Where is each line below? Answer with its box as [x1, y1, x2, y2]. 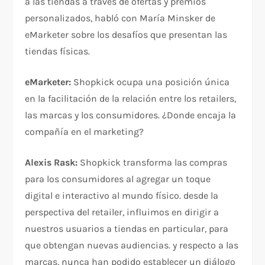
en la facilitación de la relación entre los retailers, [25, 93, 237, 105]
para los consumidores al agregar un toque [25, 173, 211, 185]
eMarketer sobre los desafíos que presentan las [25, 29, 228, 41]
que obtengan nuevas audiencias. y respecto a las [25, 240, 239, 251]
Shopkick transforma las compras [80, 157, 228, 169]
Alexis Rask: [25, 157, 80, 169]
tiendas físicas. [25, 46, 91, 57]
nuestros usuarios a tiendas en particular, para [25, 223, 229, 235]
